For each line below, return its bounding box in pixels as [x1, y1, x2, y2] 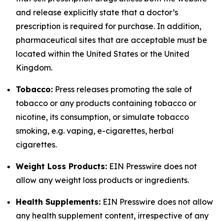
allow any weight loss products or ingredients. [16, 175, 189, 185]
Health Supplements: [16, 197, 101, 207]
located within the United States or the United [16, 49, 189, 59]
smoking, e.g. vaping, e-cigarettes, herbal [16, 126, 174, 136]
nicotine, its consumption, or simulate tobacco [16, 112, 189, 122]
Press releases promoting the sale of [53, 84, 192, 94]
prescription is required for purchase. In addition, [16, 21, 201, 31]
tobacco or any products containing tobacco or [16, 98, 196, 108]
